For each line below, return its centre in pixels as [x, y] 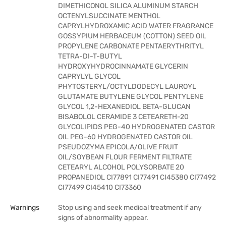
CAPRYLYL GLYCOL [89, 76]
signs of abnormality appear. [103, 218]
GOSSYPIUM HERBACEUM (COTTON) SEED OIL [132, 36]
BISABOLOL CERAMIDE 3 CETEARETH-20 [123, 117]
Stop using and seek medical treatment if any [130, 208]
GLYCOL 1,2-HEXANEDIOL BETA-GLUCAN [124, 107]
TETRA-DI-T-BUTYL [90, 56]
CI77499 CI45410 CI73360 [100, 187]
